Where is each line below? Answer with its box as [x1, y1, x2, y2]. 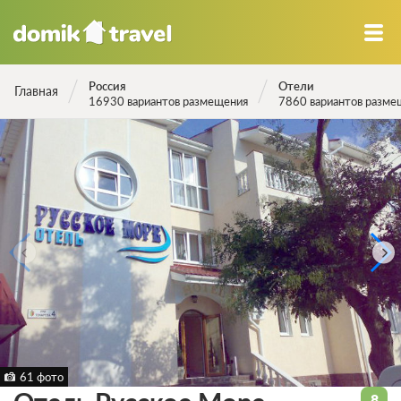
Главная [14, 83, 58, 98]
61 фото [20, 369, 64, 384]
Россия [89, 79, 126, 93]
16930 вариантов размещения [89, 94, 248, 108]
